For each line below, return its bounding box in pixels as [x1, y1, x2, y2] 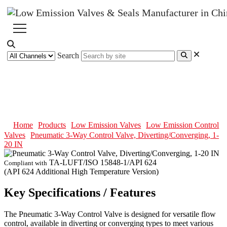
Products [38, 120, 66, 129]
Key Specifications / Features [4, 186, 156, 200]
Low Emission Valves [71, 120, 141, 129]
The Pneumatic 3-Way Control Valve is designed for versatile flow [4, 210, 216, 219]
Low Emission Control [146, 120, 219, 129]
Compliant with [4, 159, 47, 167]
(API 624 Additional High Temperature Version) [4, 167, 159, 176]
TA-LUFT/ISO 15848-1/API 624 [49, 158, 157, 167]
